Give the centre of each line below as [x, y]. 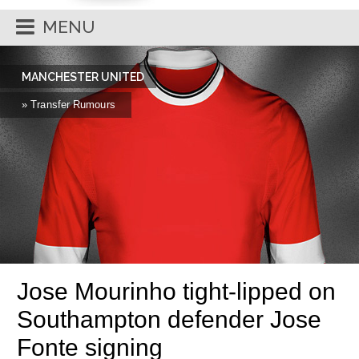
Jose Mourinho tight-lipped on [176, 291]
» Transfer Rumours [69, 105]
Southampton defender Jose [169, 319]
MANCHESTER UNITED [83, 77]
